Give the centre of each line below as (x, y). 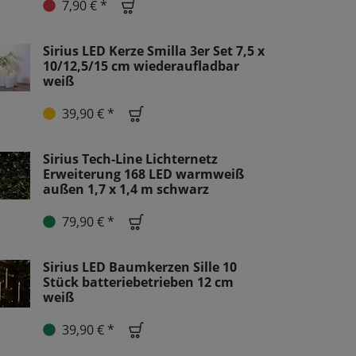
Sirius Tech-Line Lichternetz (130, 159)
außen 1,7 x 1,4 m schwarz (126, 189)
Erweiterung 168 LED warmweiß (143, 174)
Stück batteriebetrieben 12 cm (138, 282)
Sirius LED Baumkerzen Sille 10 (140, 267)
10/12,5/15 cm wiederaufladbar (141, 66)
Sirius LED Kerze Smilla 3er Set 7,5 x (154, 50)
